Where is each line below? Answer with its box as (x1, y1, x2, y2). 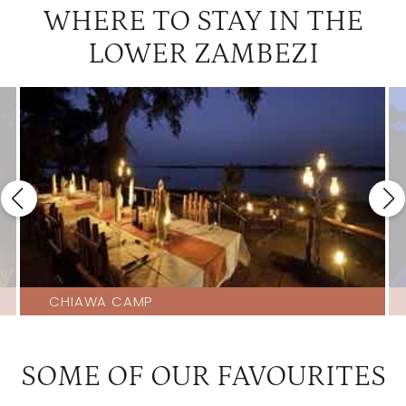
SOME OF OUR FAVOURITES (20, 360, 386, 393)
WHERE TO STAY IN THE (43, 5, 363, 39)
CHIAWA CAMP (49, 292, 153, 312)
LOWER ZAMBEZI (87, 38, 319, 72)
